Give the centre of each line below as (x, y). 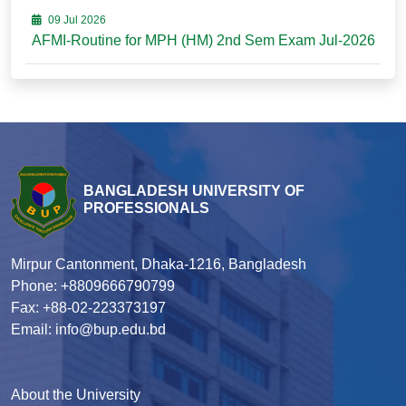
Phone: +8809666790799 (93, 286)
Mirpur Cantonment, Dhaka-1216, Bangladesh (159, 265)
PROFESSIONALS (146, 208)
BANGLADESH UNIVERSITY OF (194, 190)
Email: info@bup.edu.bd (88, 330)
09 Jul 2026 (75, 20)
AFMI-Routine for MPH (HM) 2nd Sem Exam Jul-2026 (203, 40)
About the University (76, 395)
